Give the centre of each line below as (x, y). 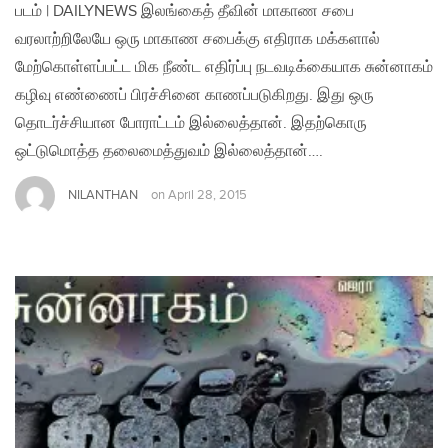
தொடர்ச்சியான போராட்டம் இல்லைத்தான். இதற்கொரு (191, 124)
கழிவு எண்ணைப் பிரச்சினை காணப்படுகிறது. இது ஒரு (194, 96)
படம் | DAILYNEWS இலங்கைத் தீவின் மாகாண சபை (184, 12)
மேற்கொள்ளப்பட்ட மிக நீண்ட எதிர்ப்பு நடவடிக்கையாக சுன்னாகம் (224, 68)
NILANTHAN (103, 195)
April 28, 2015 (207, 196)
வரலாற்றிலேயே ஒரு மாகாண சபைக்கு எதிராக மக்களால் (197, 40)
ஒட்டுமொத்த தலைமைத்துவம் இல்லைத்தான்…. (169, 152)
